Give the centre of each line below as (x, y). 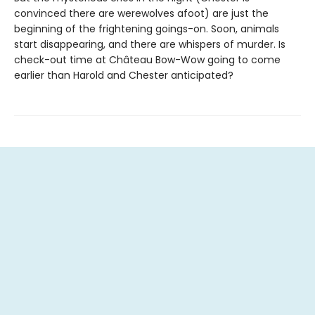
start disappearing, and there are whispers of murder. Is (150, 44)
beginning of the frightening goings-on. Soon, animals (147, 29)
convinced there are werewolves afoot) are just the (141, 13)
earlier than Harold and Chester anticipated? (124, 75)
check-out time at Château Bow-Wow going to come (147, 60)
